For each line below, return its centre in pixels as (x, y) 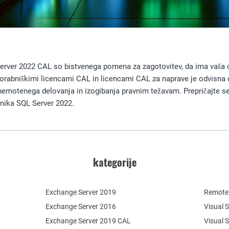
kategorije (114, 162)
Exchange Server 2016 (81, 206)
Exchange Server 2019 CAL (88, 221)
